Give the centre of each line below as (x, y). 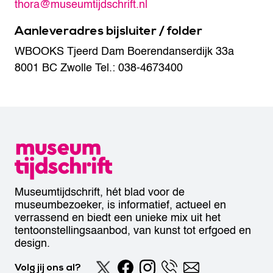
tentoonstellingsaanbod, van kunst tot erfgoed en (133, 231)
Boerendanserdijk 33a (179, 51)
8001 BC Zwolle (53, 68)
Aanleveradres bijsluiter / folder (108, 31)
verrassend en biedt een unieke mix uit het (118, 218)
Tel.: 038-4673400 (137, 68)
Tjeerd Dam (94, 51)
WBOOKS (39, 51)
